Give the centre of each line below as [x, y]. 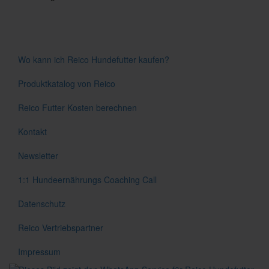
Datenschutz [42, 203]
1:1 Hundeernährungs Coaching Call [87, 179]
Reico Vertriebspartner [61, 227]
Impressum [39, 251]
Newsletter [38, 155]
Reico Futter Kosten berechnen [77, 107]
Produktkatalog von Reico [67, 83]
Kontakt [32, 131]
